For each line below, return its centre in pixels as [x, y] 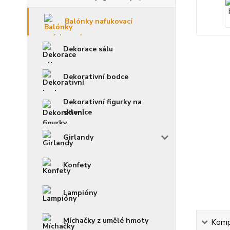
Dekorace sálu [88, 49]
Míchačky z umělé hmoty [106, 221]
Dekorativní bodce [96, 77]
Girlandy [78, 137]
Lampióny [80, 193]
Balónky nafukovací [99, 21]
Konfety [77, 165]
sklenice [78, 112]
